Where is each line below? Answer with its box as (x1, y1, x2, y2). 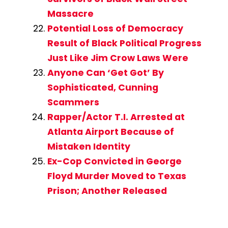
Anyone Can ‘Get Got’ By (47, 67, 164, 79)
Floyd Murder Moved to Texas (47, 170, 186, 183)
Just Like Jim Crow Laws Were (47, 52, 188, 65)
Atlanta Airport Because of (47, 126, 174, 138)
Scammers (47, 96, 99, 109)
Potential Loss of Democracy (47, 22, 183, 35)
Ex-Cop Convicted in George (47, 155, 182, 168)
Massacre (47, 8, 94, 20)
